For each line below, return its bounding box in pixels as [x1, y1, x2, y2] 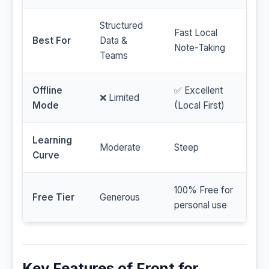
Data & [100, 35, 127, 47]
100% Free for [174, 184, 233, 196]
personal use [174, 199, 227, 211]
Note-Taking [174, 42, 225, 54]
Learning [32, 134, 72, 147]
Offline [32, 85, 62, 97]
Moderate [100, 142, 141, 154]
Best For [32, 35, 71, 47]
